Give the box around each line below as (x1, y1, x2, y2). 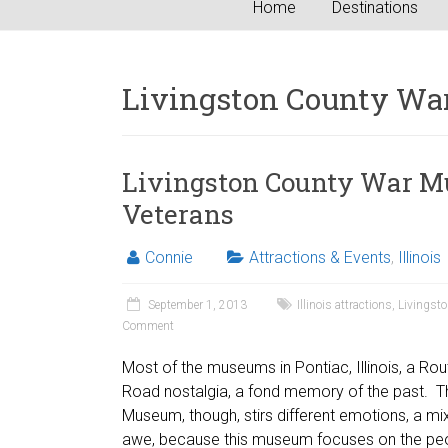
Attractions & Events (249, 248, 391, 267)
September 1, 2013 (148, 298, 247, 312)
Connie (145, 248, 193, 267)
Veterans (122, 197, 234, 231)
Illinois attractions (297, 298, 392, 312)
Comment (122, 319, 174, 333)
